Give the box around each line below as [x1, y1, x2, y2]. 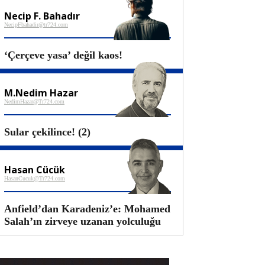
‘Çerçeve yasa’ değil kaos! [4, 49, 122, 61]
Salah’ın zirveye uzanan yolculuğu [4, 215, 161, 227]
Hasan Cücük [4, 163, 65, 176]
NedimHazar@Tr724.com [4, 98, 64, 105]
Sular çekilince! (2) [4, 126, 91, 138]
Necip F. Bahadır [4, 9, 80, 22]
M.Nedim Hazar [4, 86, 78, 99]
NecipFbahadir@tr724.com [4, 21, 68, 28]
